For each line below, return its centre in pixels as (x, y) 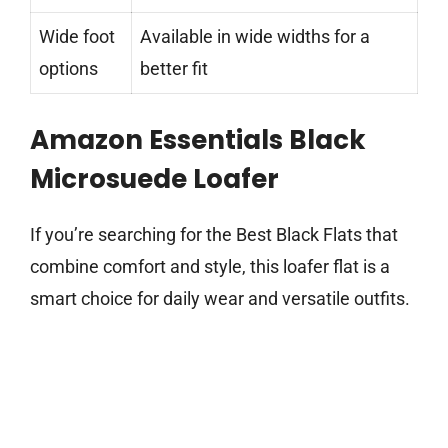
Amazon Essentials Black (198, 140)
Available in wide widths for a (255, 37)
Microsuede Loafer (154, 179)
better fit (174, 69)
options (68, 69)
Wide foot (77, 37)
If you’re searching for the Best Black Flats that (214, 235)
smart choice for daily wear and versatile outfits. (220, 299)
